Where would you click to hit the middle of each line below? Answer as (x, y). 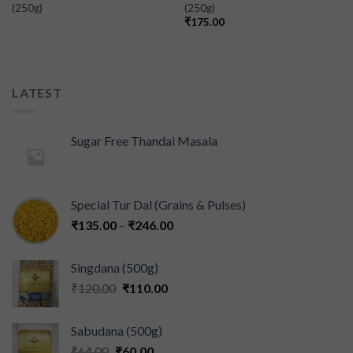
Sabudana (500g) (117, 331)
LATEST (37, 92)
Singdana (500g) (115, 268)
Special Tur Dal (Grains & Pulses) (158, 205)
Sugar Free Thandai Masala (144, 141)
